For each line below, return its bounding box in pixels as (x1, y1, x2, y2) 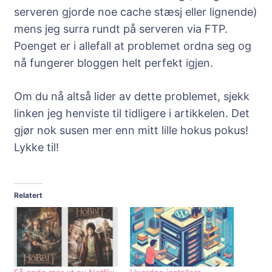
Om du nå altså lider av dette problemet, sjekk (14, 90, 250, 103)
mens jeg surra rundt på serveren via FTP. (14, 22, 228, 36)
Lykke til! (14, 141, 59, 154)
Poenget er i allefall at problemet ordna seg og (14, 39, 251, 53)
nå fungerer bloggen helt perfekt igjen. (14, 56, 213, 70)
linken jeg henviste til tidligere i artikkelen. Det (14, 107, 250, 120)
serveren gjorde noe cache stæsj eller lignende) (14, 5, 257, 19)
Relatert (14, 191, 42, 200)
